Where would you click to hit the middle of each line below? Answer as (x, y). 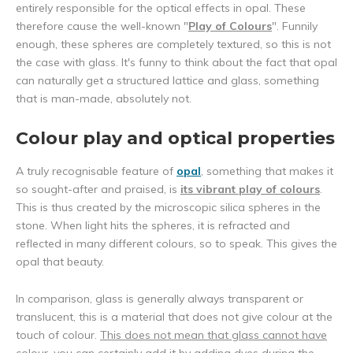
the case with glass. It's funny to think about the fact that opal (176, 63)
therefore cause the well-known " (102, 26)
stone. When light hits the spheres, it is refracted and (153, 226)
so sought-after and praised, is (98, 190)
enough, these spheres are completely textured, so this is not (173, 45)
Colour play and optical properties (175, 139)
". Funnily (295, 26)
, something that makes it (267, 171)
